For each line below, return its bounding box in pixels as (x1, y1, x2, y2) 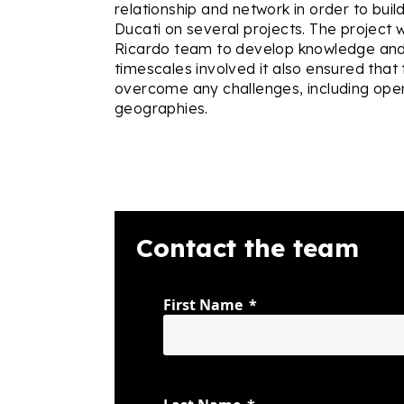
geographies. (115, 99, 213, 117)
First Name (163, 295, 243, 315)
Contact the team (136, 232, 359, 263)
